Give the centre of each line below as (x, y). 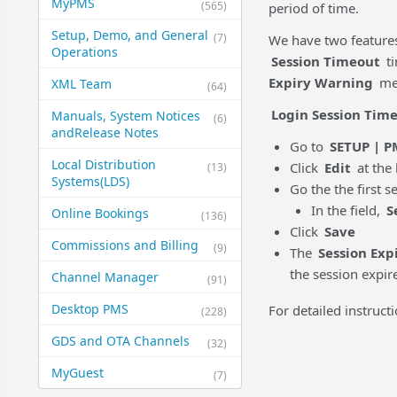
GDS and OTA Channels (120, 341)
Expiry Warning (320, 83)
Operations (84, 52)
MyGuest (77, 373)
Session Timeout (325, 62)
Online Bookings (100, 214)
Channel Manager (105, 277)
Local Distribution (103, 165)
